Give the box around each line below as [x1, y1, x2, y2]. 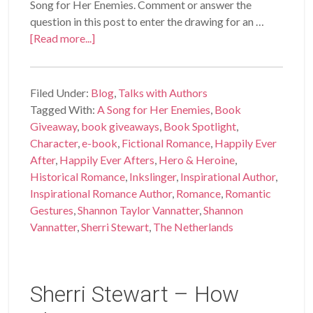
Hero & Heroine [159, 152, 235, 166]
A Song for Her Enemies [97, 102, 211, 116]
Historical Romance [30, 169, 126, 183]
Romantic [225, 186, 272, 200]
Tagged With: [30, 102, 98, 116]
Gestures [30, 203, 74, 217]
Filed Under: [30, 85, 92, 99]
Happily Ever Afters [59, 152, 155, 166]
